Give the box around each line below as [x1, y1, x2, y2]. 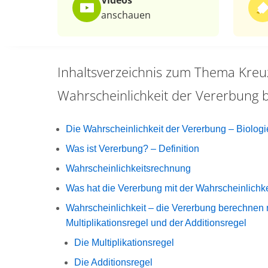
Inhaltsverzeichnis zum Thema [57, 63, 235, 81]
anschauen [101, 8, 151, 22]
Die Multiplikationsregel [74, 237, 174, 248]
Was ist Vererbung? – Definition [66, 144, 199, 154]
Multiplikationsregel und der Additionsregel [66, 218, 246, 228]
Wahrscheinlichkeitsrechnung [66, 163, 191, 173]
